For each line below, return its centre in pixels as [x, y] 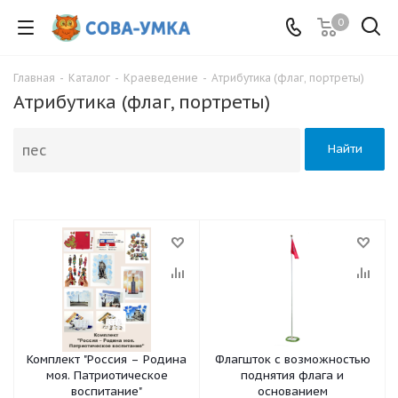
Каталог [89, 78]
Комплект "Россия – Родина [107, 359]
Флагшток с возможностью [292, 359]
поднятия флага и [292, 375]
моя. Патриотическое [107, 375]
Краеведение [161, 78]
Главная [34, 78]
